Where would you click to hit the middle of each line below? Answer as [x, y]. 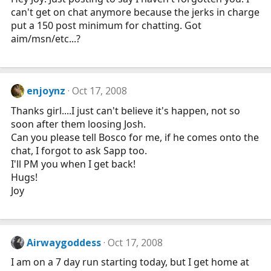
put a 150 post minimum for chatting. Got [106, 26]
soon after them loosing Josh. [78, 124]
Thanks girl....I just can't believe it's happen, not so [126, 110]
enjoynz [46, 91]
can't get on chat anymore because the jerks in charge [135, 12]
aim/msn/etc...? [46, 39]
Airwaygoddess [64, 242]
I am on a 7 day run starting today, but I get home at [130, 262]
